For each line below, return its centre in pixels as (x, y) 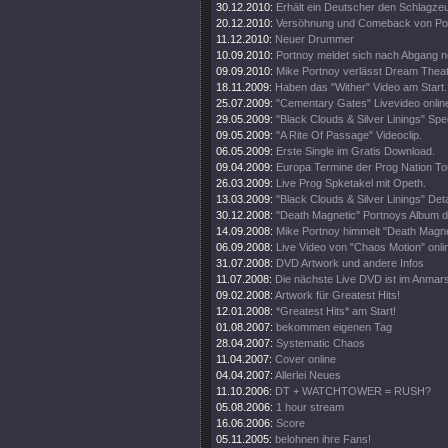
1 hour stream (310, 407)
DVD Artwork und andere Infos (350, 263)
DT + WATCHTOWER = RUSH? (353, 391)
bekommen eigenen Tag (334, 327)
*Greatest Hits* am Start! (336, 311)
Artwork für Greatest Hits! (337, 295)
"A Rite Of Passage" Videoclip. (349, 135)
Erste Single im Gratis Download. (355, 151)
